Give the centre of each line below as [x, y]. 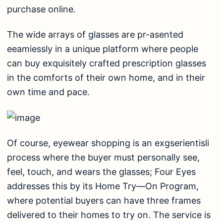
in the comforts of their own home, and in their [106, 78]
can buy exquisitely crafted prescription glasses [107, 63]
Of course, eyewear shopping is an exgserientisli [108, 143]
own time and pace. [48, 92]
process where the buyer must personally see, [103, 158]
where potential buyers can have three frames [104, 201]
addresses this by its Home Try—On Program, [103, 186]
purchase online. [41, 9]
